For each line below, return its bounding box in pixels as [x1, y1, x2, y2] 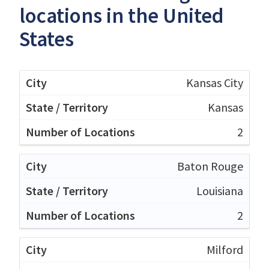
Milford [207, 241, 243, 257]
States [19, 25, 74, 52]
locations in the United [19, 2, 224, 29]
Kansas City [186, 74, 243, 90]
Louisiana [196, 183, 243, 198]
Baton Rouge [177, 158, 243, 174]
